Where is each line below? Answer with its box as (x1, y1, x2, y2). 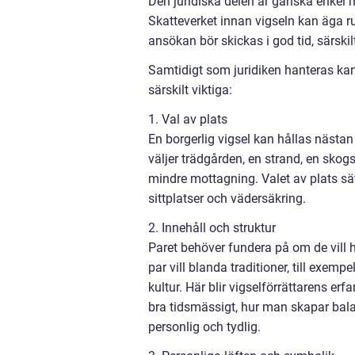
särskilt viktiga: (148, 82, 232, 97)
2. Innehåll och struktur (148, 219, 276, 235)
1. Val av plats (148, 111, 227, 127)
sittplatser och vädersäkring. (148, 190, 306, 206)
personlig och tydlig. (148, 319, 261, 334)
